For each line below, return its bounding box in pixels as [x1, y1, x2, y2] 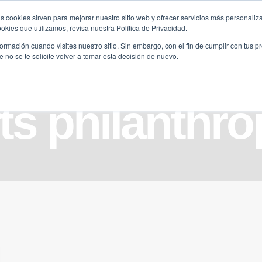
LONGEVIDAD [130, 27, 183, 37]
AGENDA [199, 27, 233, 37]
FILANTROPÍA [51, 27, 105, 37]
